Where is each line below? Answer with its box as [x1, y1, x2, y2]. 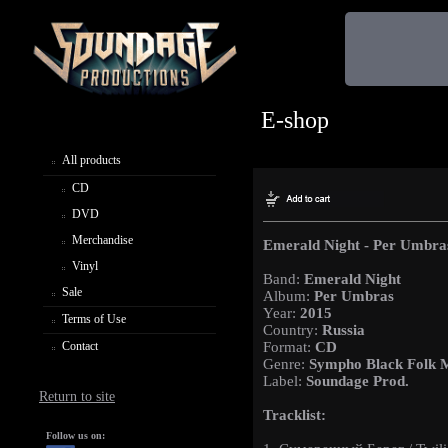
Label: [263, 373, 306, 390]
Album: [263, 288, 314, 305]
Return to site [39, 389, 115, 405]
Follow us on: [46, 430, 105, 442]
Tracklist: [263, 407, 326, 424]
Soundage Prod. [306, 373, 409, 390]
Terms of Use [62, 311, 126, 326]
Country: [263, 322, 322, 339]
